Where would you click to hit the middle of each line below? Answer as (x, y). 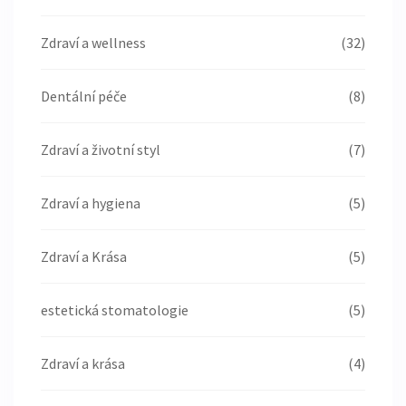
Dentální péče (84, 97)
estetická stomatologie (115, 310)
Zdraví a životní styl (101, 150)
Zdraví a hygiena (91, 203)
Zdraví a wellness (93, 43)
